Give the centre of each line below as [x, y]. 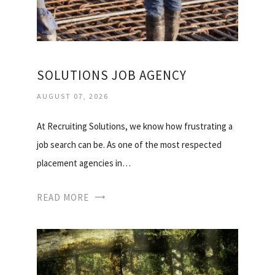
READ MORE [63, 198]
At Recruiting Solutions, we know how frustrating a [135, 126]
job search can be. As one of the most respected [129, 145]
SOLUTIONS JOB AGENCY [112, 76]
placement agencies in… [84, 163]
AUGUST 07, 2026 [73, 96]
